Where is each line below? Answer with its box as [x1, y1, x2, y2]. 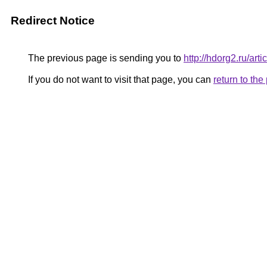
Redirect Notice [11, 14, 95, 27]
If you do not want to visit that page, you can [26, 74, 213, 85]
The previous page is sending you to [26, 53, 184, 63]
